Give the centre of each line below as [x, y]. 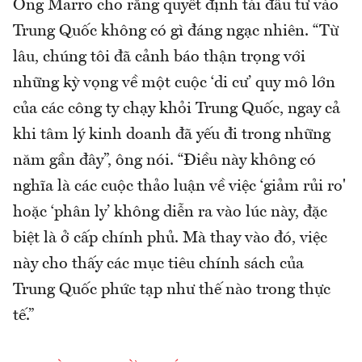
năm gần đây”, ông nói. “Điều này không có [164, 161]
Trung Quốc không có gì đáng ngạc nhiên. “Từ [176, 32]
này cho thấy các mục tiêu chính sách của [158, 265]
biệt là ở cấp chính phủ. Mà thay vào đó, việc [170, 239]
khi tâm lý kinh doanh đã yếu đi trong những [172, 135]
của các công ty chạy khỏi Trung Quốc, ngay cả [177, 109]
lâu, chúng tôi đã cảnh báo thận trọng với [159, 58]
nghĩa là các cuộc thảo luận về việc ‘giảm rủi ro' [179, 187]
